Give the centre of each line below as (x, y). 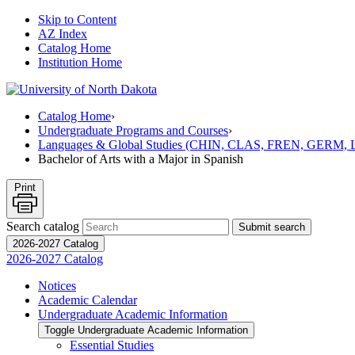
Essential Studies (112, 345)
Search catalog (43, 227)
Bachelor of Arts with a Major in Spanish (141, 159)
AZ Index (63, 34)
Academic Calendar (88, 300)
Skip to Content (77, 19)
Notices (57, 286)
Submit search (272, 227)
